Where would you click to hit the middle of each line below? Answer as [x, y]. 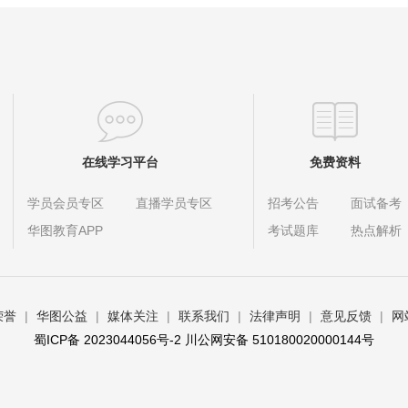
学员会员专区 [66, 203]
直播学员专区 [174, 203]
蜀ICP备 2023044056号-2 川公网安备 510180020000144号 [204, 340]
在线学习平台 [120, 162]
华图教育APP [65, 230]
